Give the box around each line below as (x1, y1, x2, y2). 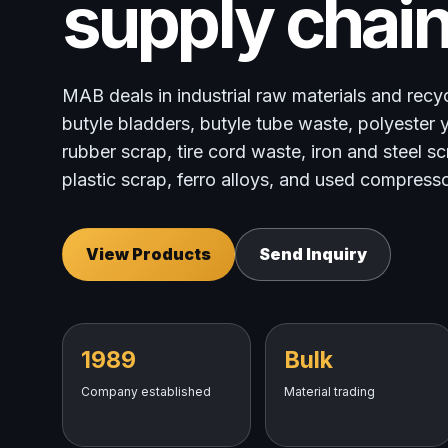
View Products (86, 244, 211, 264)
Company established (81, 384, 211, 399)
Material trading (283, 384, 375, 399)
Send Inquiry (259, 244, 367, 264)
